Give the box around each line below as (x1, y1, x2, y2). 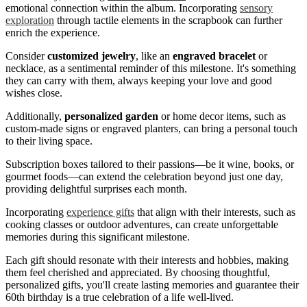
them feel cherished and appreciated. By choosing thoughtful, (5, 267, 270, 279)
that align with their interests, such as (134, 206, 295, 219)
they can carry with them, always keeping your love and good (5, 75, 272, 87)
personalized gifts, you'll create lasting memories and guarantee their (5, 279, 299, 291)
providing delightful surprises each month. (5, 183, 187, 195)
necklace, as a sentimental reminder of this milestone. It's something (5, 62, 296, 75)
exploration (5, 14, 54, 27)
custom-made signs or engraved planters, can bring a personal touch (5, 123, 297, 135)
